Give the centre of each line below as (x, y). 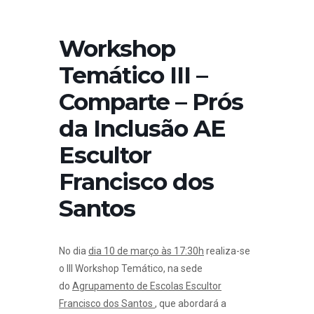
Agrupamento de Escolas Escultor (147, 286)
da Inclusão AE (142, 128)
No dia (74, 251)
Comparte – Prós (151, 102)
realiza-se (227, 251)
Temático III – (133, 75)
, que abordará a (191, 303)
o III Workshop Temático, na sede (131, 268)
